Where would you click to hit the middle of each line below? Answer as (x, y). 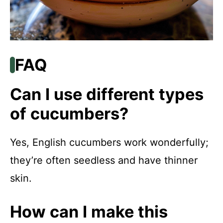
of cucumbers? (69, 113)
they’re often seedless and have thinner (104, 160)
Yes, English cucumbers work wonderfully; (109, 142)
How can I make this (89, 212)
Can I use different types (107, 94)
